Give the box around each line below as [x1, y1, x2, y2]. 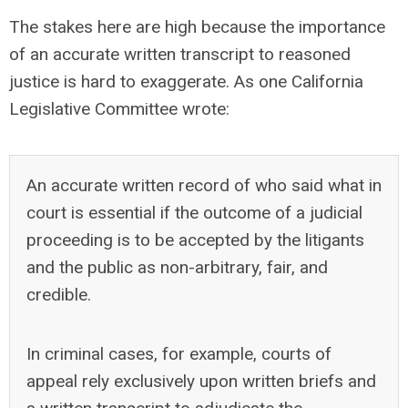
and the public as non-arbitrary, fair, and [26, 257, 328, 278]
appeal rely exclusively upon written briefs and [26, 371, 376, 392]
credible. [26, 284, 91, 305]
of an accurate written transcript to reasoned [9, 44, 351, 65]
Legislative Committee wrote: [9, 98, 229, 119]
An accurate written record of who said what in [26, 175, 382, 196]
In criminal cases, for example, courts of [26, 343, 331, 364]
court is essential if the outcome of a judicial [26, 202, 362, 223]
